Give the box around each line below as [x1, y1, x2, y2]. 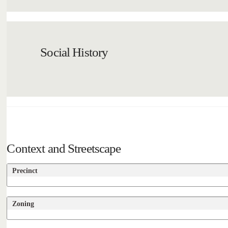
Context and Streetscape [7, 141, 121, 155]
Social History [40, 45, 108, 59]
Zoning [12, 199, 35, 208]
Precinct [12, 166, 38, 175]
